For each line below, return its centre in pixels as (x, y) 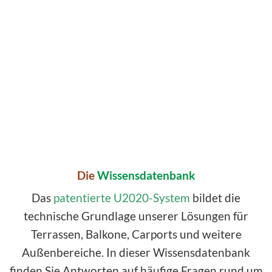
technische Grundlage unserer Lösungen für (136, 216)
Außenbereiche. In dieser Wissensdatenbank (136, 252)
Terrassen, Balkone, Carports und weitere (136, 234)
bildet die (215, 197)
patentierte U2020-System (122, 197)
